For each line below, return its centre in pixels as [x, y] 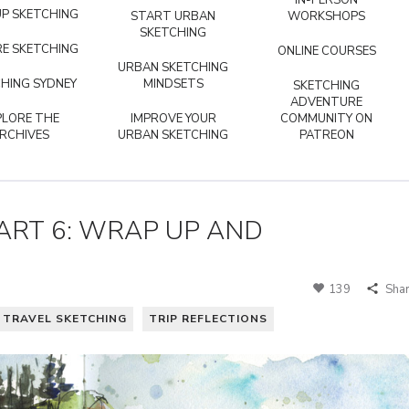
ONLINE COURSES [326, 51]
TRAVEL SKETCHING [65, 318]
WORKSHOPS [326, 16]
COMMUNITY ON [326, 119]
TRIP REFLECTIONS [208, 318]
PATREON [326, 135]
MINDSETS [173, 84]
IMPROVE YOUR [173, 119]
